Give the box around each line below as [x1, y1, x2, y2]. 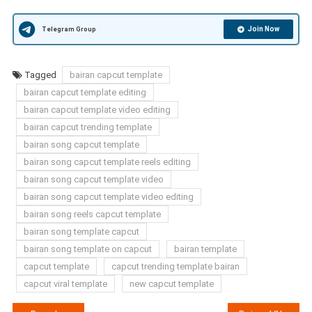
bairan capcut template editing [23, 87, 146, 98]
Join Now [248, 25, 280, 33]
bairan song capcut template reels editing [23, 157, 191, 168]
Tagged [24, 70, 58, 81]
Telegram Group [41, 26, 96, 33]
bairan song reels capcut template [23, 209, 161, 220]
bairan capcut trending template [23, 122, 152, 133]
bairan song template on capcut [23, 244, 152, 255]
